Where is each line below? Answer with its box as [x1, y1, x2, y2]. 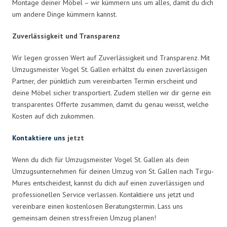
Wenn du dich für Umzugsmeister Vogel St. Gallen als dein [12, 155, 189, 164]
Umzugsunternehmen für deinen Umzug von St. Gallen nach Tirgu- [12, 166, 214, 176]
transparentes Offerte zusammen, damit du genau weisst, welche [12, 99, 209, 109]
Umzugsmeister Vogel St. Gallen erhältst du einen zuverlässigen [12, 64, 207, 74]
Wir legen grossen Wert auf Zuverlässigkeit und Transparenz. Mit [12, 53, 210, 62]
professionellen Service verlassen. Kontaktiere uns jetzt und [12, 190, 194, 199]
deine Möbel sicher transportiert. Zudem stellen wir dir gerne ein [12, 88, 211, 97]
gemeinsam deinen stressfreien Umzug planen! [12, 213, 156, 222]
